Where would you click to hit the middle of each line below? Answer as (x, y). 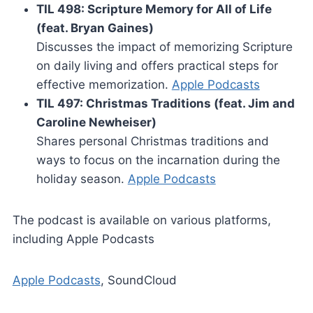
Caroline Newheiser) (96, 122)
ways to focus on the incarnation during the (158, 160)
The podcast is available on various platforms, (141, 220)
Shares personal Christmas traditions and (152, 141)
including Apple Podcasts (83, 239)
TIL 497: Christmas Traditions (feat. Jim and (165, 103)
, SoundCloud (138, 280)
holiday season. (82, 179)
